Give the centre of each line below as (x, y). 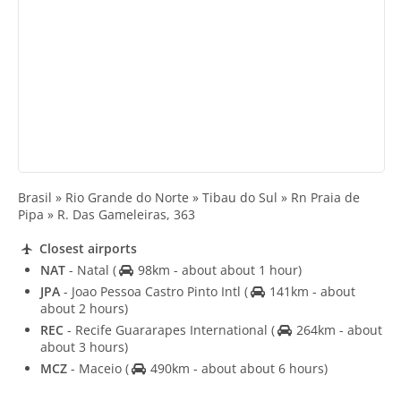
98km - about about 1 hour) (218, 269)
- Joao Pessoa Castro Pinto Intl (152, 291)
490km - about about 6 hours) (237, 368)
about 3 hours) (84, 346)
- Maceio (96, 368)
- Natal (89, 269)
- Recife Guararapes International (167, 329)
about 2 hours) (84, 308)
